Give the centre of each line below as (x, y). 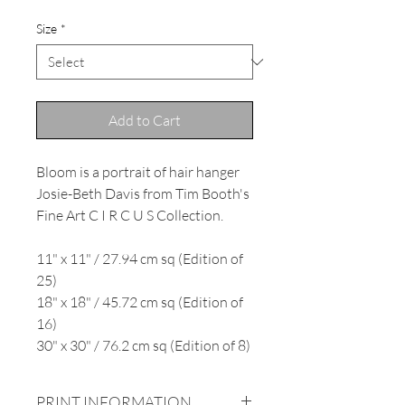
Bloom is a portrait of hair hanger (138, 172)
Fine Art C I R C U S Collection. (130, 216)
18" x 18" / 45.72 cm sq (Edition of (140, 302)
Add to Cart (145, 121)
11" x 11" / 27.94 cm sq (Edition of (140, 259)
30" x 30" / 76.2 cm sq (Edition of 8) (143, 346)
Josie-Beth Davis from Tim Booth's (143, 194)
